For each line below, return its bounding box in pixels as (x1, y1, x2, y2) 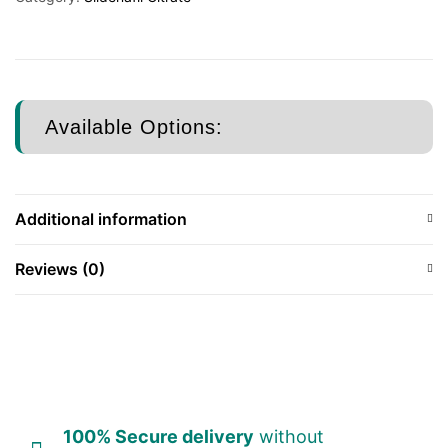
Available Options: (45, 116, 223, 138)
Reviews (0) (15, 259, 105, 279)
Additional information (15, 209, 187, 229)
